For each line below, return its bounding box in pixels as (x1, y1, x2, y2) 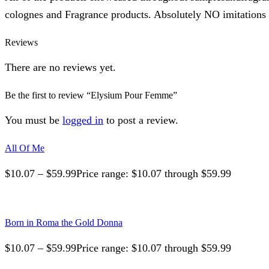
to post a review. (103, 114, 178, 127)
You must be (5, 114, 62, 127)
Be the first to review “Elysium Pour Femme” (5, 90, 177, 101)
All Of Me (5, 143, 44, 154)
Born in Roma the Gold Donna (5, 217, 122, 228)
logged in (62, 114, 103, 127)
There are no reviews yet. (5, 61, 116, 74)
